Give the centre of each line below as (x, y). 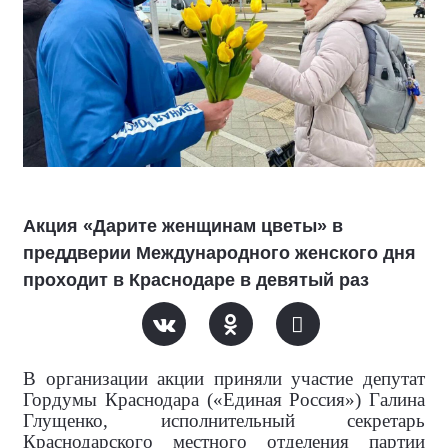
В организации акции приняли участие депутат (224, 378)
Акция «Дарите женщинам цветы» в (183, 226)
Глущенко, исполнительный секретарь (224, 420)
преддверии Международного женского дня (219, 253)
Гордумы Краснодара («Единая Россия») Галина (224, 399)
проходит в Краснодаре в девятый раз (196, 280)
